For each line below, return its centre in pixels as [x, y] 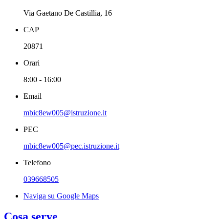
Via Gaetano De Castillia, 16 [68, 13]
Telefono [37, 162]
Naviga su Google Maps [61, 196]
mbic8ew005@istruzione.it [65, 112]
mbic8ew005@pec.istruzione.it [71, 146]
